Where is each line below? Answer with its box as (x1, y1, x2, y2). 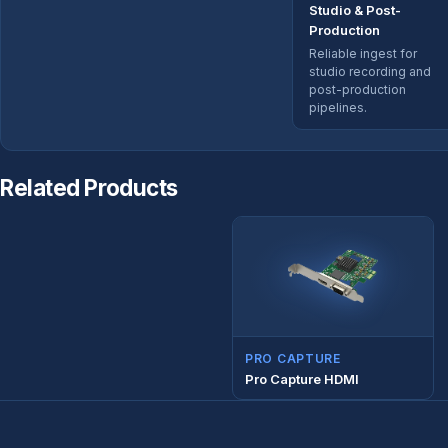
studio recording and (309, 63, 431, 79)
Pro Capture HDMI (245, 370, 359, 387)
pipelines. (309, 99, 367, 115)
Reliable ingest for (309, 45, 417, 61)
